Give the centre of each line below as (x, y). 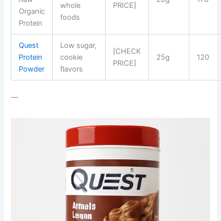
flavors (72, 69)
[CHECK (127, 52)
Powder (32, 69)
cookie (72, 57)
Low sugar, (79, 46)
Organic (32, 12)
